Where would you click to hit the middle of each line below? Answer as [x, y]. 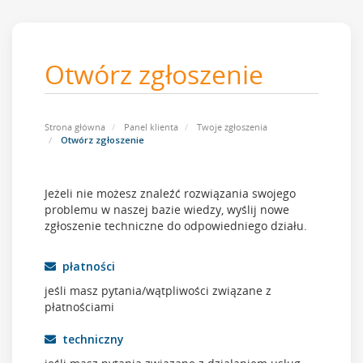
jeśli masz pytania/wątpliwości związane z [158, 290]
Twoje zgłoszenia [232, 127]
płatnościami [79, 307]
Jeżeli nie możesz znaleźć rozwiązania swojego [170, 193]
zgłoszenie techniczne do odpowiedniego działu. [176, 226]
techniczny [90, 339]
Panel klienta [151, 127]
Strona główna [75, 127]
